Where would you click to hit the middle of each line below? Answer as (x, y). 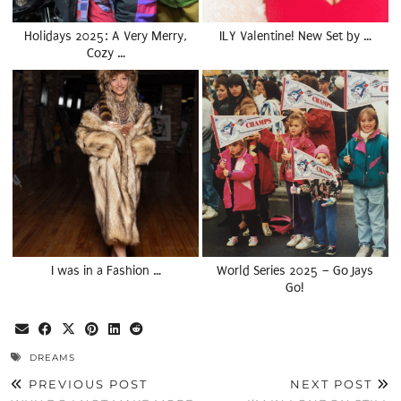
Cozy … (106, 53)
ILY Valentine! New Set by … (295, 36)
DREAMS (52, 358)
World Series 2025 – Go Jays (295, 271)
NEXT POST (333, 384)
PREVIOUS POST (86, 384)
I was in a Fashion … (106, 271)
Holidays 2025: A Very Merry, (106, 36)
